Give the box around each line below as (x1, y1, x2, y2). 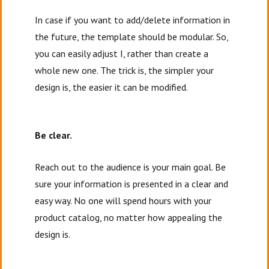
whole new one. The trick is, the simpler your (35, 64, 214, 76)
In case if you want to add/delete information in (35, 13, 231, 26)
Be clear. (35, 128, 73, 141)
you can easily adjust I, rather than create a (35, 47, 209, 59)
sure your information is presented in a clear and (35, 177, 229, 190)
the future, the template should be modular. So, (35, 30, 229, 43)
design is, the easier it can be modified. (35, 80, 190, 93)
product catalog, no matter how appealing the (35, 211, 223, 223)
